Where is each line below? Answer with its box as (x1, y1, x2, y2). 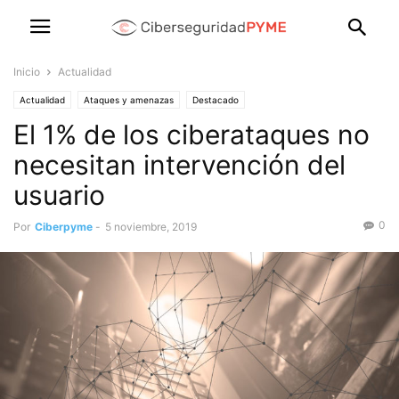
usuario (13, 179, 105, 211)
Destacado (192, 94, 239, 105)
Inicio (13, 65, 40, 78)
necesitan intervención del (13, 149, 346, 181)
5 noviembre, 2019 (105, 220, 197, 233)
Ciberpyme (35, 220, 93, 233)
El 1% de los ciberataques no (13, 118, 370, 151)
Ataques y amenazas (84, 94, 174, 105)
